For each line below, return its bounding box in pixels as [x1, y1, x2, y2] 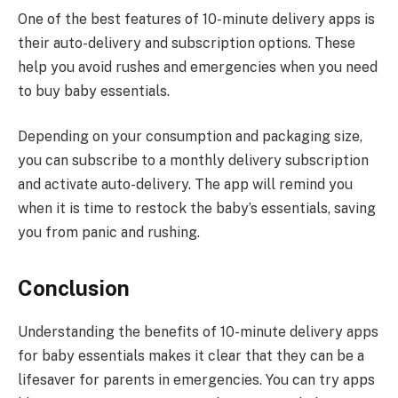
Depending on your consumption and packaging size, [18, 128, 362, 146]
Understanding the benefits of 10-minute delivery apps [18, 323, 378, 341]
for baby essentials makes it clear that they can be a [18, 347, 364, 365]
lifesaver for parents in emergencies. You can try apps [18, 371, 375, 389]
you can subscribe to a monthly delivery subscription [18, 152, 369, 170]
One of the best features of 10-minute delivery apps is [18, 10, 375, 28]
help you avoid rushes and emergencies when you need [18, 58, 378, 76]
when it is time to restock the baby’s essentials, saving [18, 200, 376, 218]
